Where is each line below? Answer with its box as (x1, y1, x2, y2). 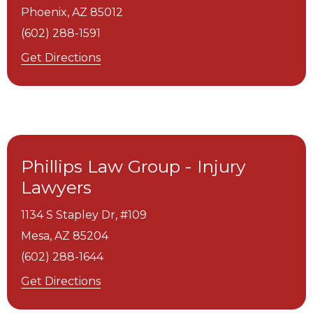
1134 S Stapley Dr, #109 (21, 208, 147, 222)
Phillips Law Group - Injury (21, 156, 246, 177)
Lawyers (21, 177, 92, 198)
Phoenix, (21, 6, 69, 20)
